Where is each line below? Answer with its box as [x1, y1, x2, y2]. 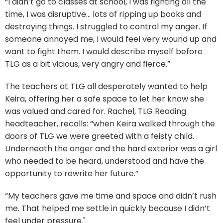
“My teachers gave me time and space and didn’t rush [5, 190, 217, 202]
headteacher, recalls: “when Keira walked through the [5, 118, 215, 129]
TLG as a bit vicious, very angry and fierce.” [5, 58, 172, 70]
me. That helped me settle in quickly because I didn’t [5, 203, 210, 214]
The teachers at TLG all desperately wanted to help [5, 81, 208, 92]
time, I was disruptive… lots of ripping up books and [5, 8, 201, 20]
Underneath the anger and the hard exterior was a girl [5, 143, 217, 154]
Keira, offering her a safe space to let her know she [5, 93, 204, 105]
